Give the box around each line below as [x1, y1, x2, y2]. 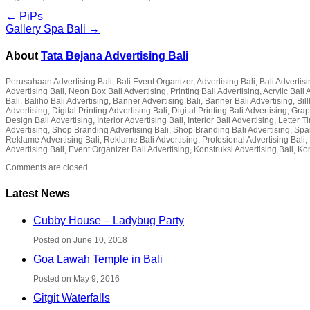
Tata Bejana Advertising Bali [41, 50, 188, 62]
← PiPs [6, 10, 43, 22]
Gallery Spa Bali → [6, 22, 100, 35]
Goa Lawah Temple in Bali [33, 253, 163, 265]
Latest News [6, 187, 70, 199]
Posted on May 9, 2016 [33, 273, 120, 284]
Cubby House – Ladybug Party [33, 214, 184, 226]
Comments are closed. [6, 163, 90, 173]
